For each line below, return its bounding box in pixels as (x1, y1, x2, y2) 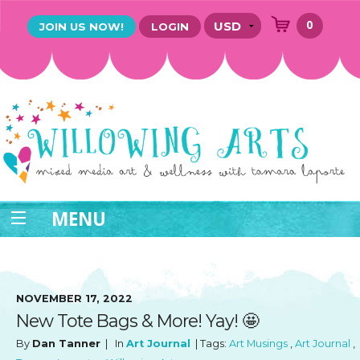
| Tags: (190, 337, 229, 350)
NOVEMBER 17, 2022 (16, 292, 133, 305)
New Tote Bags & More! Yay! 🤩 (16, 310, 259, 332)
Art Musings (229, 337, 288, 350)
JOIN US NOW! (39, 20, 124, 33)
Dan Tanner (32, 337, 100, 350)
